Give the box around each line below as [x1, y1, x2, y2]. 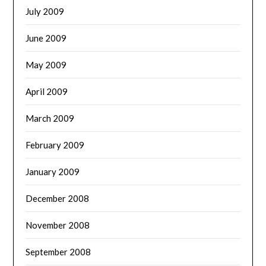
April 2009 [26, 85, 68, 97]
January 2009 [26, 166, 80, 177]
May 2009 [26, 59, 67, 70]
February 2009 [26, 139, 85, 150]
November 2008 [26, 219, 90, 230]
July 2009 [26, 5, 65, 17]
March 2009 [26, 112, 75, 123]
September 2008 [26, 246, 91, 257]
